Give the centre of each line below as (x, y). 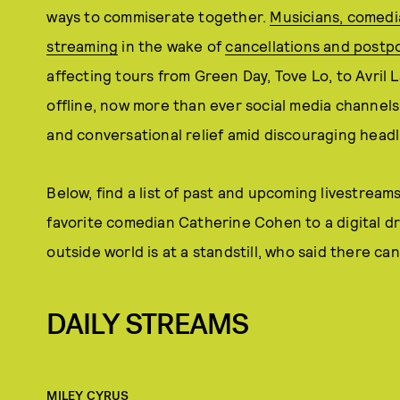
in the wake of (172, 46)
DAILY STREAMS (148, 325)
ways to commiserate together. (158, 16)
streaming (83, 46)
